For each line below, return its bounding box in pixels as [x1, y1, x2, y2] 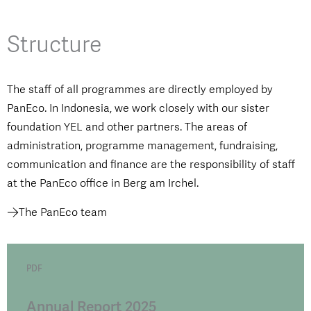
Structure [7, 30, 101, 60]
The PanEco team [19, 205, 107, 220]
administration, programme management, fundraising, [7, 138, 278, 153]
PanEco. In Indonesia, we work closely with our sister [7, 101, 269, 116]
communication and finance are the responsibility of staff [7, 157, 295, 172]
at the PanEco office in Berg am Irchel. [7, 176, 199, 191]
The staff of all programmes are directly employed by [7, 82, 273, 97]
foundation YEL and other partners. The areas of [7, 119, 247, 135]
